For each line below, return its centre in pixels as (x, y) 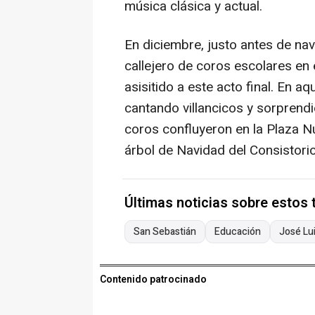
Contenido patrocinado (153, 280)
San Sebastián (165, 232)
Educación (238, 232)
